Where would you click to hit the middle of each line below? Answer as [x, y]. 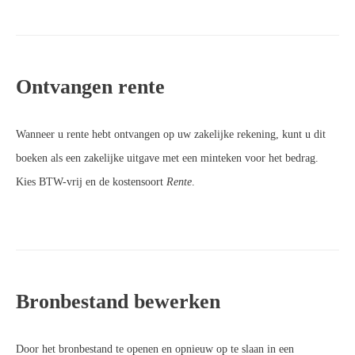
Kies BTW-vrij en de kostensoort [91, 181]
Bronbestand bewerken [118, 301]
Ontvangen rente [90, 86]
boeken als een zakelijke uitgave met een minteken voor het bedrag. [167, 158]
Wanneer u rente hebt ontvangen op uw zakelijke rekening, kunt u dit [171, 134]
